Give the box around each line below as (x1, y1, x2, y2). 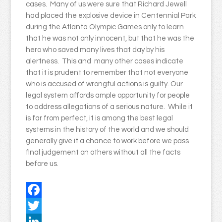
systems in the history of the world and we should (26, 126, 189, 133)
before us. (26, 160, 59, 167)
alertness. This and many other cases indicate (26, 57, 184, 65)
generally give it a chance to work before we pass (26, 137, 189, 145)
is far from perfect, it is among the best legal (26, 114, 173, 122)
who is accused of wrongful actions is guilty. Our (26, 80, 183, 88)
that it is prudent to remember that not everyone (26, 69, 189, 76)
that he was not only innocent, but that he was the (26, 35, 195, 42)
